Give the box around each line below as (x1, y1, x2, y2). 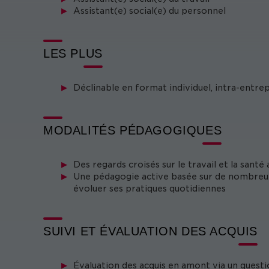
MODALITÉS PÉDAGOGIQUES (43, 124, 222, 137)
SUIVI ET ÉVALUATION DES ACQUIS (43, 225, 258, 238)
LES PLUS (43, 47, 103, 60)
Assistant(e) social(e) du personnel (73, 6, 226, 16)
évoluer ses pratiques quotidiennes (73, 184, 226, 193)
